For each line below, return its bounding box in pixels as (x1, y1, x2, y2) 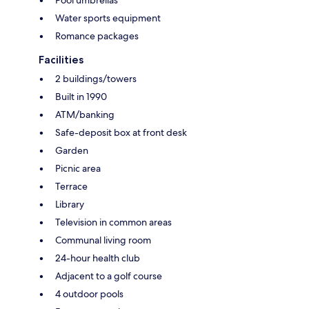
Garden (55, 143, 88, 157)
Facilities (39, 52, 83, 66)
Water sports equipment (55, 11, 161, 24)
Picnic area (55, 161, 101, 175)
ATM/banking (55, 108, 114, 121)
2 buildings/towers (55, 72, 137, 85)
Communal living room (55, 233, 151, 246)
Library (55, 197, 84, 210)
